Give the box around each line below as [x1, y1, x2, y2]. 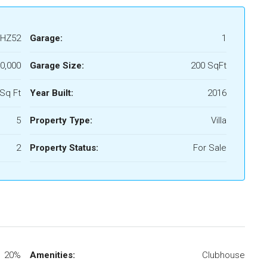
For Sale [193, 142, 226, 153]
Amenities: [30, 250, 75, 260]
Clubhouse [202, 250, 245, 260]
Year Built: [30, 88, 73, 98]
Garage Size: [30, 60, 84, 71]
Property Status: [30, 142, 98, 153]
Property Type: [30, 115, 92, 126]
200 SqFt [191, 60, 226, 71]
